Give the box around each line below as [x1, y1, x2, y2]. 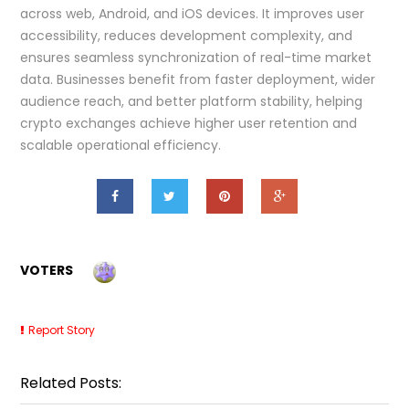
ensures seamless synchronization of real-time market [20, 47, 372, 67]
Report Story [28, 321, 96, 338]
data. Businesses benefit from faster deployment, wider [20, 69, 376, 89]
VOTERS [20, 260, 74, 279]
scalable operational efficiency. [20, 135, 222, 154]
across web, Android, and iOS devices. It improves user [20, 4, 365, 23]
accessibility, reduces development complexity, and [20, 26, 353, 45]
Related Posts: [20, 372, 122, 393]
